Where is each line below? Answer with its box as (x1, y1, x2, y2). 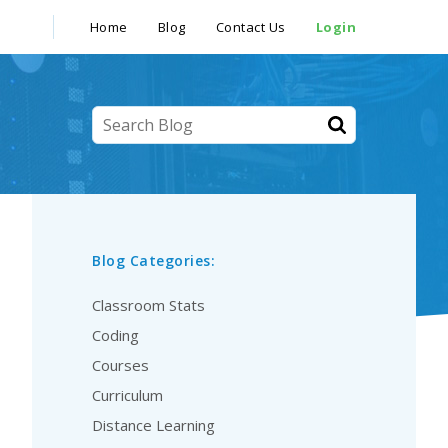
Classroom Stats (92, 295, 205, 315)
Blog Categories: (92, 251, 215, 270)
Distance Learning (92, 415, 215, 435)
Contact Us (215, 18, 286, 36)
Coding (92, 325, 139, 345)
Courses (92, 355, 149, 375)
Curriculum (92, 385, 163, 405)
